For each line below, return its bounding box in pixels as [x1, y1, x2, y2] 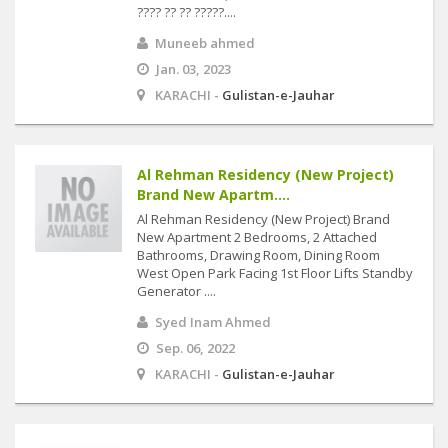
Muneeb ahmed [155, 34, 255, 52]
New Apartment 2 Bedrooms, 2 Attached [137, 228, 377, 246]
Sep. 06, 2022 [156, 339, 235, 357]
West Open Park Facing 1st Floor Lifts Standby [137, 264, 413, 282]
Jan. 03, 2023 [156, 60, 231, 78]
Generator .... [137, 282, 216, 300]
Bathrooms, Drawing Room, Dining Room [137, 246, 380, 264]
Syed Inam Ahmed [155, 313, 271, 331]
